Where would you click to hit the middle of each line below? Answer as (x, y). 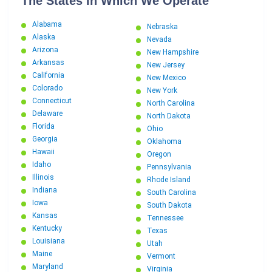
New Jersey (166, 65)
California (48, 76)
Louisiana (49, 241)
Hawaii (43, 152)
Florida (43, 127)
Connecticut (52, 101)
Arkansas (48, 63)
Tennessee (165, 218)
